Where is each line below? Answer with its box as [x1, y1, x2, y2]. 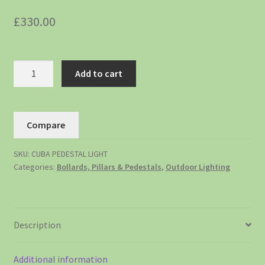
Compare [27, 118, 66, 131]
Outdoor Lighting [165, 161, 230, 172]
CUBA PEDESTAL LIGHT [31, 148, 108, 159]
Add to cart [75, 67, 123, 80]
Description [13, 218, 61, 231]
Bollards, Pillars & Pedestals [56, 161, 161, 172]
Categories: [13, 161, 57, 172]
